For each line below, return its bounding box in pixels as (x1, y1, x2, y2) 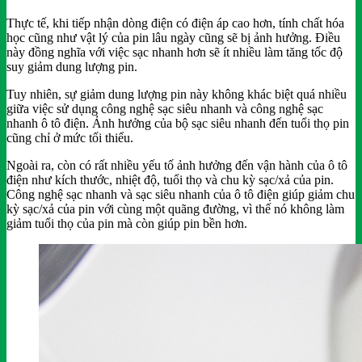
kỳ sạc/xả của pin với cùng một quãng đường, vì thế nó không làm (6, 202, 344, 217)
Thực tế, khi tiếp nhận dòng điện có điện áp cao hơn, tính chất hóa (6, 16, 344, 31)
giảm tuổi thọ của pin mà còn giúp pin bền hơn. (6, 217, 247, 231)
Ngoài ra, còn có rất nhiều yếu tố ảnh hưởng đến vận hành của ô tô (6, 158, 347, 173)
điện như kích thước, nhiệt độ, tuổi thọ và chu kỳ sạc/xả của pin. (6, 173, 334, 187)
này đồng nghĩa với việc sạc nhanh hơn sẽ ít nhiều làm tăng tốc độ (6, 45, 343, 60)
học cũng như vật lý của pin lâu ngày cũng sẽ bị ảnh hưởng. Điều (6, 31, 340, 45)
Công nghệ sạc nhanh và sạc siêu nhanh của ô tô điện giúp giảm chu (6, 187, 355, 202)
